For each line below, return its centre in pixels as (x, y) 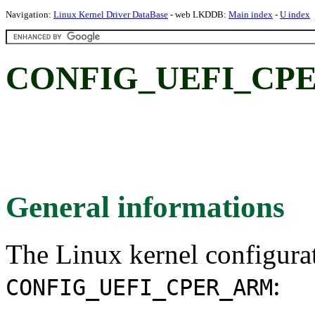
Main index (251, 14)
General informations (145, 207)
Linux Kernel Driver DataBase (111, 14)
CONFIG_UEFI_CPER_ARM (139, 287)
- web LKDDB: (198, 14)
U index (295, 14)
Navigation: (30, 14)
